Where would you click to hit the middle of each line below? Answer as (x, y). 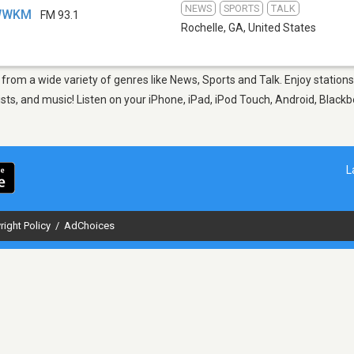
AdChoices (89, 225)
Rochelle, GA (212, 27)
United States (282, 27)
